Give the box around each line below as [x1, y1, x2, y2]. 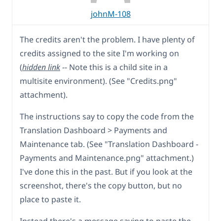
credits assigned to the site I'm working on [20, 48, 179, 59]
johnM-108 [90, 8, 131, 20]
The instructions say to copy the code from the [20, 111, 194, 122]
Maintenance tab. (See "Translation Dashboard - [20, 139, 198, 150]
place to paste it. [20, 194, 81, 205]
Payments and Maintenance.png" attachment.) [20, 152, 194, 164]
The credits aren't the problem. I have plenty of [20, 34, 195, 45]
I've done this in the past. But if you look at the [20, 166, 192, 178]
